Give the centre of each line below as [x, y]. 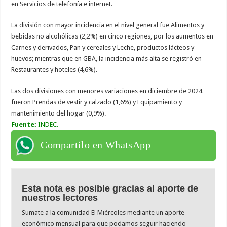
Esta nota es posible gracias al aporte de [110, 188]
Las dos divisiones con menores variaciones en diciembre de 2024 [107, 91]
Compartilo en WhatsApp [96, 145]
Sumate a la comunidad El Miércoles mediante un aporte [103, 212]
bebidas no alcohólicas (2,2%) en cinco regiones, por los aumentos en [112, 36]
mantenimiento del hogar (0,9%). [59, 113]
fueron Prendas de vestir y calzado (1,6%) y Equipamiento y [97, 102]
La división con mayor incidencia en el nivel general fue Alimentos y [108, 25]
